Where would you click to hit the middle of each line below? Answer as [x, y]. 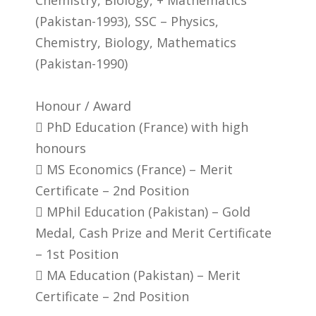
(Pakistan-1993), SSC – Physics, [127, 21]
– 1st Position [77, 254]
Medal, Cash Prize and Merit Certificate [153, 232]
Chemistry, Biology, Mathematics [136, 42]
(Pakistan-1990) [81, 63]
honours [61, 148]
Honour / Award [83, 105]
